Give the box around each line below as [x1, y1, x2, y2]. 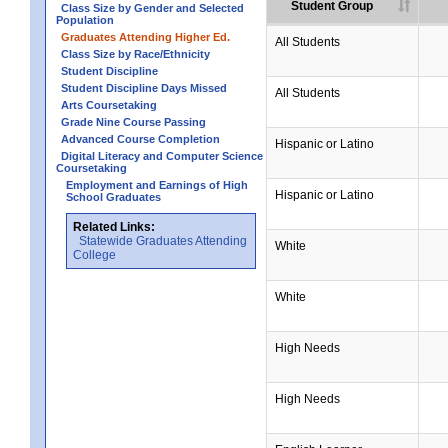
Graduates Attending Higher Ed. [61, 31, 230, 43]
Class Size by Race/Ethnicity [61, 48, 210, 60]
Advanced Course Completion [61, 133, 220, 145]
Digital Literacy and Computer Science [61, 150, 263, 162]
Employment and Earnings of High [66, 179, 248, 191]
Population [56, 14, 114, 26]
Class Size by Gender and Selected [61, 2, 244, 14]
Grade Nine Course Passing [61, 116, 206, 128]
